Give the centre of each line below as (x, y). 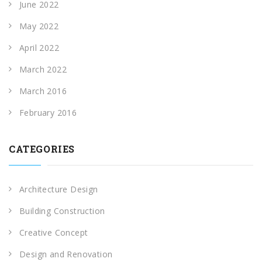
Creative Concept (54, 232)
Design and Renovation (66, 254)
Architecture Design (59, 189)
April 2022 (39, 47)
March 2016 (43, 91)
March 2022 (43, 69)
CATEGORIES (42, 149)
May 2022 (39, 26)
